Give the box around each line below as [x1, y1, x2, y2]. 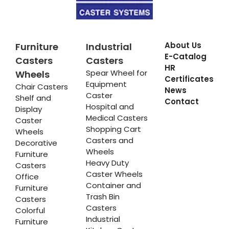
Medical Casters [85, 112, 148, 123]
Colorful [15, 205, 45, 216]
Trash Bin [85, 191, 120, 202]
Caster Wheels [85, 169, 143, 179]
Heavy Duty [85, 157, 129, 168]
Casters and [85, 135, 133, 146]
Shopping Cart [85, 124, 141, 134]
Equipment [85, 79, 127, 89]
